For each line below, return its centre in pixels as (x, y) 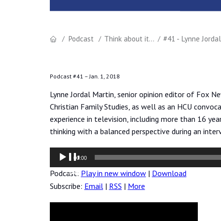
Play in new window (113, 173)
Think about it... (129, 39)
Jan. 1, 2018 (104, 76)
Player (60, 165)
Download (169, 173)
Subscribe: (67, 186)
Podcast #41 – (69, 76)
